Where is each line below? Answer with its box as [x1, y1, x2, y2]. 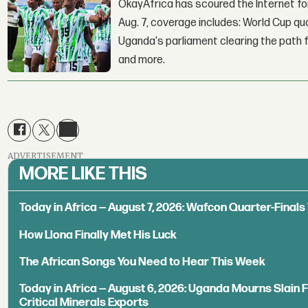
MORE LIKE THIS [19, 163, 148, 185]
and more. [118, 53, 166, 67]
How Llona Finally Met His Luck [19, 228, 177, 242]
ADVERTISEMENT [8, 151, 84, 162]
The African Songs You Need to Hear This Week [19, 254, 266, 269]
